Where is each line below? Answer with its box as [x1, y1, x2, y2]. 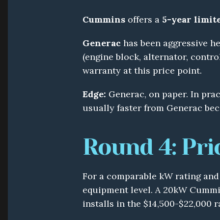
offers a [125, 14, 162, 25]
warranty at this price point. [82, 65, 202, 76]
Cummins [82, 14, 125, 25]
